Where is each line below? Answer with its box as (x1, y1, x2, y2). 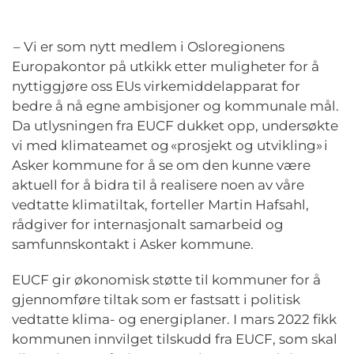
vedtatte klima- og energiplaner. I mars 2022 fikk (12, 311, 337, 328)
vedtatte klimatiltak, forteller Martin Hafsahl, (12, 197, 309, 213)
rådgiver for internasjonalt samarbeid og (12, 217, 284, 233)
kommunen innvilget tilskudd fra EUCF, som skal (12, 331, 337, 348)
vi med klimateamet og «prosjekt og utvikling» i (12, 137, 328, 154)
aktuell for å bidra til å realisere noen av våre (12, 177, 304, 194)
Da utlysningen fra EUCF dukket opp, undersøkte (12, 118, 338, 134)
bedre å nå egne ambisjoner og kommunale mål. (12, 98, 339, 115)
